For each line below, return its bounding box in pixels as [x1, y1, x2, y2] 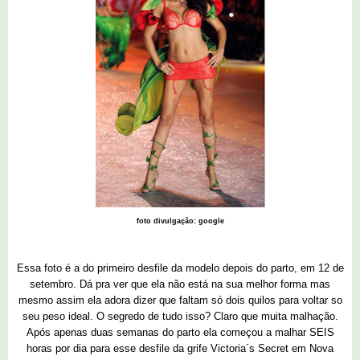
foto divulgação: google [136, 217, 224, 226]
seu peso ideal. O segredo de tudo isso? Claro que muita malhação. [22, 310, 338, 323]
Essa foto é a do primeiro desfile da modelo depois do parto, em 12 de [16, 262, 344, 275]
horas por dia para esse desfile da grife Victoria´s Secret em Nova [27, 342, 333, 355]
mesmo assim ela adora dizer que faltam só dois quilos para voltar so [18, 294, 342, 307]
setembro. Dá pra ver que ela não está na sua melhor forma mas [30, 278, 330, 291]
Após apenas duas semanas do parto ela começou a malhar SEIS [26, 326, 334, 339]
